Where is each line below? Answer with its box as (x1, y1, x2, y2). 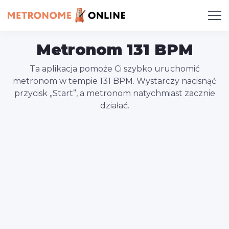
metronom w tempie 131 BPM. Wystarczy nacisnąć (13, 76, 216, 86)
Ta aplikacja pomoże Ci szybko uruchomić (29, 64, 200, 74)
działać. (100, 101, 129, 110)
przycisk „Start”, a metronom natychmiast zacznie (14, 88, 215, 98)
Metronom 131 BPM (36, 40, 193, 59)
